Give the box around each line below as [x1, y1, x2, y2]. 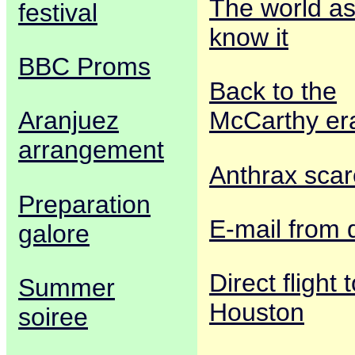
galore [18, 219, 90, 248]
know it [209, 23, 288, 52]
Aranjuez [18, 106, 119, 136]
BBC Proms [18, 52, 151, 82]
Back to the [209, 77, 337, 106]
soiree [18, 302, 88, 331]
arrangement [18, 136, 164, 165]
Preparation [18, 189, 151, 219]
